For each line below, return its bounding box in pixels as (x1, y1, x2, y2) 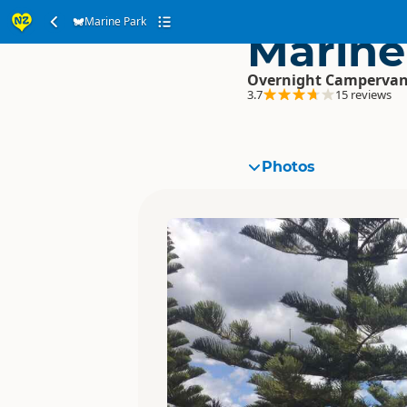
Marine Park (84, 14, 147, 29)
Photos (262, 158, 315, 175)
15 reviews (335, 86, 392, 103)
